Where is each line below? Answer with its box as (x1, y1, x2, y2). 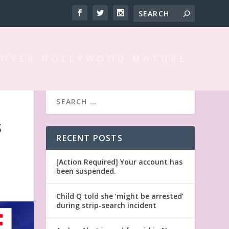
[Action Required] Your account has (56, 156, 183, 167)
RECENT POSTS (56, 132, 123, 144)
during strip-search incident (56, 200, 157, 210)
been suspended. (56, 166, 117, 176)
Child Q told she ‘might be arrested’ (56, 191, 184, 201)
